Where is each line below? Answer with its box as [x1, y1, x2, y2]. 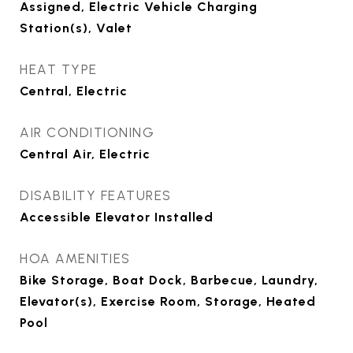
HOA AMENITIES [20, 251, 131, 266]
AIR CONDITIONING [20, 124, 154, 140]
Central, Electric [20, 84, 128, 98]
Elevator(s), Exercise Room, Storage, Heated [20, 294, 316, 309]
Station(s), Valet [20, 20, 132, 35]
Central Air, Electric [20, 147, 150, 162]
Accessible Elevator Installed [20, 210, 214, 225]
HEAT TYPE [20, 61, 98, 77]
